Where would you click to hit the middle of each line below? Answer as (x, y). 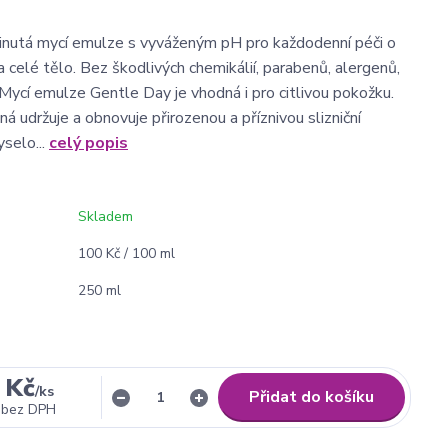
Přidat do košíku (311, 397)
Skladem (105, 216)
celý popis (88, 143)
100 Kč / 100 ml (126, 253)
